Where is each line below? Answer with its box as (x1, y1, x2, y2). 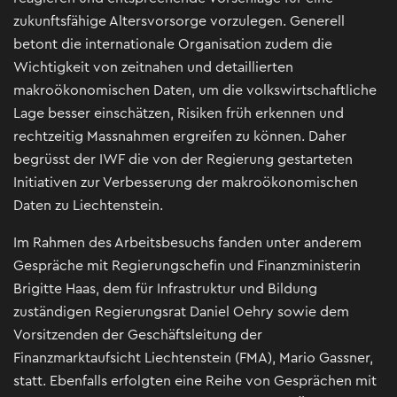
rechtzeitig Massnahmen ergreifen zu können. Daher (13, 129, 346, 144)
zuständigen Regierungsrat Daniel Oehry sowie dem (13, 305, 349, 320)
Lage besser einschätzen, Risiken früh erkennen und (13, 106, 344, 121)
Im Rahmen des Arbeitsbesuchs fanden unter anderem (13, 236, 362, 251)
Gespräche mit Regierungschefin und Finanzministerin (13, 259, 361, 274)
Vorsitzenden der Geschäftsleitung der (13, 328, 262, 343)
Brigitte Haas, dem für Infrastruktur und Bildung (13, 282, 317, 297)
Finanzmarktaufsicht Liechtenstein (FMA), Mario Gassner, (13, 351, 373, 366)
